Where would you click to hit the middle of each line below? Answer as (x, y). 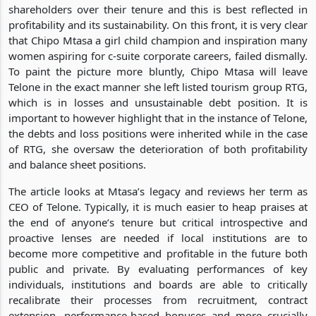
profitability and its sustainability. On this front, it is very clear (158, 24)
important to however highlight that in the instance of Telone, (158, 117)
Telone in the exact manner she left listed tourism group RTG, (158, 86)
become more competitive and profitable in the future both (158, 253)
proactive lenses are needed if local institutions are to (158, 237)
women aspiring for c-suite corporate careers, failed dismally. (158, 55)
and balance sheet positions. (77, 164)
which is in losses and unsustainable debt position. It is (158, 102)
